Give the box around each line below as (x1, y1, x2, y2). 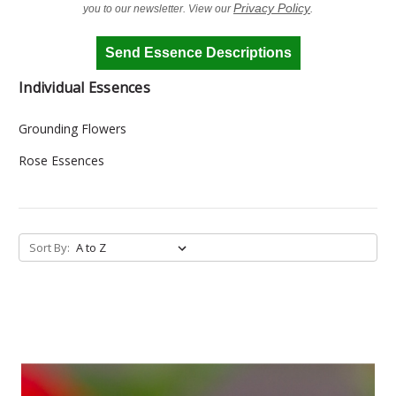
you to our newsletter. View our (83, 2, 233, 15)
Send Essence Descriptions (104, 44, 292, 60)
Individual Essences (19, 77, 150, 97)
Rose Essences (19, 151, 104, 169)
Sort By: (28, 239, 70, 255)
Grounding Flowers (19, 119, 126, 137)
